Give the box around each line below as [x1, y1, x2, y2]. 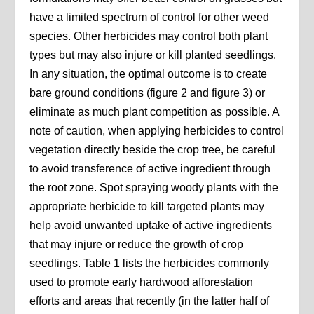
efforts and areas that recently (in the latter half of [29, 295, 270, 308]
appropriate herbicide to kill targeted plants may [29, 200, 265, 213]
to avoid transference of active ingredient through [29, 163, 271, 175]
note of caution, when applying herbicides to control [29, 125, 285, 137]
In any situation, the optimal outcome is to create [29, 68, 268, 81]
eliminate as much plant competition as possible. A [29, 106, 280, 118]
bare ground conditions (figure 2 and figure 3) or [29, 87, 266, 100]
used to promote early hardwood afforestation [29, 276, 254, 289]
